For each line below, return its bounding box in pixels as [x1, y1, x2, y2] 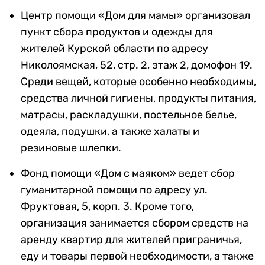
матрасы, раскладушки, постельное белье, [21, 108, 237, 122]
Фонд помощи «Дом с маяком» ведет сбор [21, 167, 235, 180]
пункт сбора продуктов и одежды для [21, 25, 213, 39]
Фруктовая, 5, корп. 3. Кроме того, [21, 200, 194, 214]
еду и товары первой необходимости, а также [21, 250, 254, 263]
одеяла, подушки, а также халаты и [21, 125, 199, 138]
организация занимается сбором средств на [21, 216, 248, 230]
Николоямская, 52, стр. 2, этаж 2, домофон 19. [21, 59, 253, 72]
